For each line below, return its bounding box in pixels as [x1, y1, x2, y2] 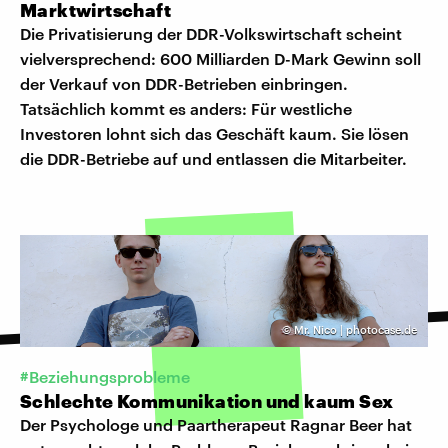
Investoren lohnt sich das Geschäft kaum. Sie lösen [20, 124, 409, 144]
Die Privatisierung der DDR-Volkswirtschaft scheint [20, 24, 402, 44]
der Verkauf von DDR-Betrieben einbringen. [20, 74, 348, 94]
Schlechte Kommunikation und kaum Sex [20, 390, 394, 413]
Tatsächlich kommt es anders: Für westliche [20, 99, 352, 119]
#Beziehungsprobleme [20, 367, 190, 387]
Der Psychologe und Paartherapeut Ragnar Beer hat [20, 415, 412, 435]
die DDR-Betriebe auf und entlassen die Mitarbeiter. [20, 149, 407, 169]
